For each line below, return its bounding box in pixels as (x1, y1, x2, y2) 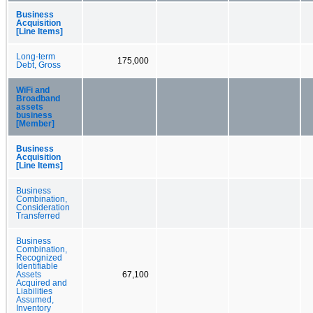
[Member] (16, 119, 54, 128)
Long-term (16, 52, 55, 61)
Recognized (16, 253, 62, 262)
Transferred (16, 211, 60, 220)
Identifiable (16, 261, 58, 270)
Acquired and (16, 278, 67, 287)
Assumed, (16, 295, 54, 304)
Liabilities (16, 286, 52, 296)
